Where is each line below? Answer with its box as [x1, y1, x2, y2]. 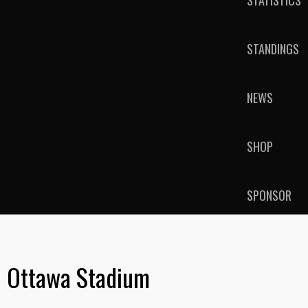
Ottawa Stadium [7, 258, 150, 295]
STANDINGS [247, 40, 299, 58]
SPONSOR [247, 186, 291, 204]
